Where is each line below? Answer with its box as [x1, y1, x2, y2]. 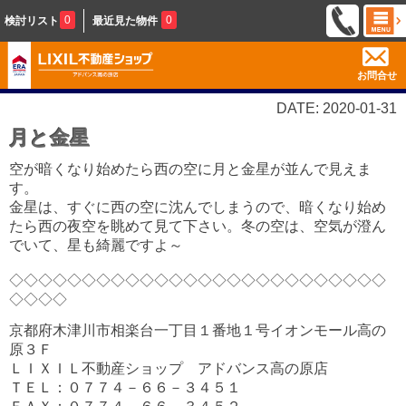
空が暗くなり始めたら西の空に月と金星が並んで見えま [9, 161, 372, 177]
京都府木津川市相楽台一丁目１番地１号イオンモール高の [9, 323, 386, 338]
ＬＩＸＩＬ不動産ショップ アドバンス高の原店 [9, 361, 328, 376]
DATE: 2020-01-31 [276, 101, 397, 116]
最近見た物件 [92, 14, 158, 27]
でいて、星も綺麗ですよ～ [9, 237, 183, 253]
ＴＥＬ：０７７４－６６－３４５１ [9, 380, 241, 395]
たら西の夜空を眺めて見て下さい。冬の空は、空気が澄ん [9, 218, 386, 234]
